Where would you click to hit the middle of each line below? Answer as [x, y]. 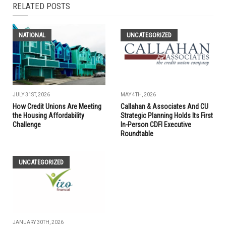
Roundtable [137, 134]
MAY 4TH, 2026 [138, 95]
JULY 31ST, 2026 [31, 95]
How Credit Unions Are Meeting [57, 107]
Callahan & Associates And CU [164, 107]
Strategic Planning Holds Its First [167, 116]
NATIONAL [32, 35]
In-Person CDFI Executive [156, 125]
